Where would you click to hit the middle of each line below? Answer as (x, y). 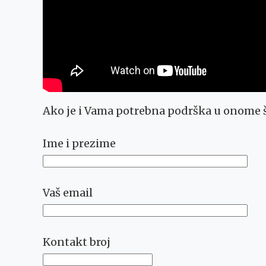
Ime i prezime (79, 144)
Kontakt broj (77, 242)
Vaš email (68, 193)
